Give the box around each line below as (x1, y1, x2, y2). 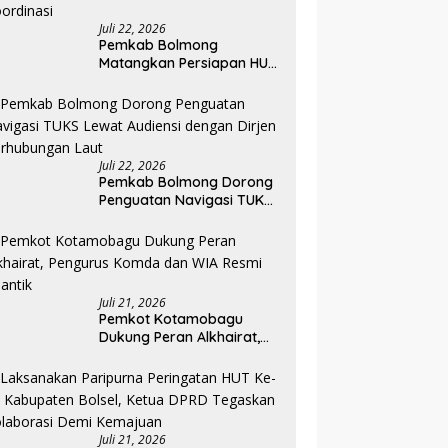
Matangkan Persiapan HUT (99, 54, 278, 73)
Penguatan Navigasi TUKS (99, 191, 273, 210)
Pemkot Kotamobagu (99, 310, 244, 329)
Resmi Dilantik (99, 364, 193, 383)
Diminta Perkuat (99, 90, 207, 109)
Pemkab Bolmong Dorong (99, 173, 274, 192)
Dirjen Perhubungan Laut (99, 227, 265, 246)
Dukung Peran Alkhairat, (99, 328, 261, 347)
